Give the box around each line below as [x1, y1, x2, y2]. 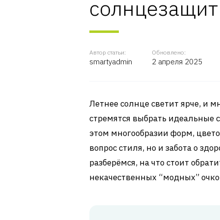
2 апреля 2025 [152, 57, 202, 66]
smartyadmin [89, 57, 132, 66]
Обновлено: [152, 49, 186, 56]
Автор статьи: [89, 49, 126, 56]
